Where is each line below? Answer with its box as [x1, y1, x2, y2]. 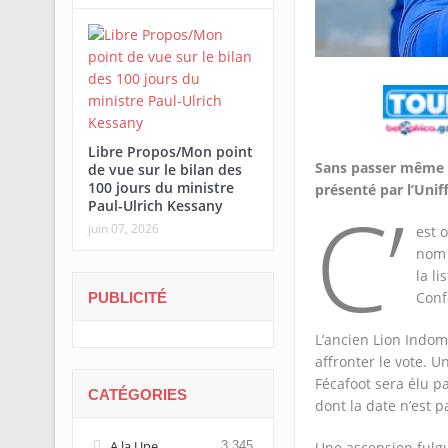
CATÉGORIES [87, 386, 187, 403]
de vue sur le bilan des [87, 160, 242, 179]
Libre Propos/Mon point [87, 142, 253, 161]
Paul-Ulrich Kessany [87, 196, 223, 215]
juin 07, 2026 [87, 220, 159, 237]
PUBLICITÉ [87, 289, 167, 306]
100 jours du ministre [87, 178, 234, 197]
